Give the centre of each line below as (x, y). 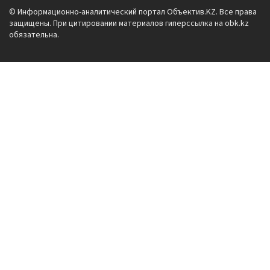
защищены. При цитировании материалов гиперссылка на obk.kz (129, 24)
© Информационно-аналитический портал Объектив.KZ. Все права (133, 12)
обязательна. (34, 35)
